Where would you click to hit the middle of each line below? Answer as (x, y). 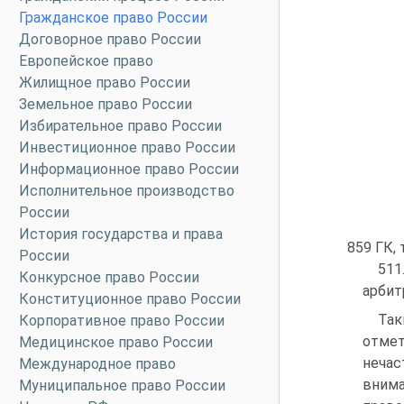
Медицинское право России (116, 342)
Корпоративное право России (122, 321)
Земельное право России (106, 104)
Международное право (97, 364)
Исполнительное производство (127, 191)
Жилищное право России (105, 83)
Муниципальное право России (122, 386)
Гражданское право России (113, 18)
